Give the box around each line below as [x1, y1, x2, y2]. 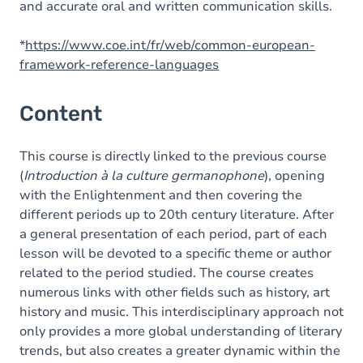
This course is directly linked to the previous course [19, 147, 327, 165]
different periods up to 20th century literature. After [19, 206, 334, 224]
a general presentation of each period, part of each [19, 225, 327, 243]
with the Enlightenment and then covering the [19, 186, 302, 204]
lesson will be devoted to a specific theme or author [19, 245, 331, 263]
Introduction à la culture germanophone [23, 167, 264, 185]
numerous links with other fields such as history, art [19, 284, 330, 301]
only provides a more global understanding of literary [19, 322, 342, 340]
